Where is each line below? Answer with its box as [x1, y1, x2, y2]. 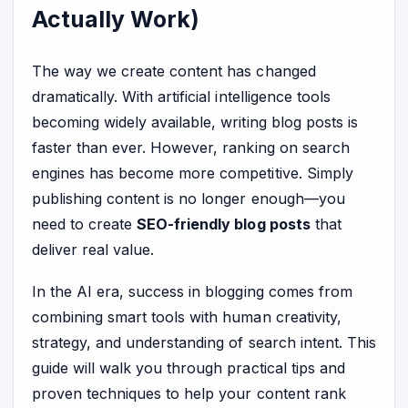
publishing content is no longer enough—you [32, 189, 345, 208]
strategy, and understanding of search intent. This [32, 332, 376, 352]
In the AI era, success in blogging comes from [32, 281, 352, 301]
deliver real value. [32, 240, 155, 259]
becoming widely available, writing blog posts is [32, 112, 358, 131]
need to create [32, 214, 138, 233]
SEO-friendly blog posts [137, 214, 311, 233]
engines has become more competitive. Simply [32, 163, 353, 182]
